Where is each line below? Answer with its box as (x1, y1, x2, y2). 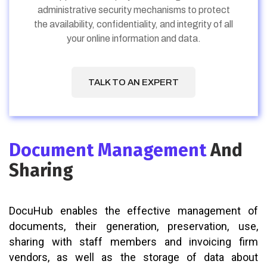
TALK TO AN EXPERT (88, 77, 179, 88)
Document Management (9, 139, 210, 162)
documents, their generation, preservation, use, (9, 220, 258, 233)
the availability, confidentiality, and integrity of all (34, 19, 233, 30)
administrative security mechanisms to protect (37, 5, 230, 15)
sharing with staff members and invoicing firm (9, 235, 258, 249)
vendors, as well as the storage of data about (9, 251, 258, 264)
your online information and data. (66, 33, 201, 44)
